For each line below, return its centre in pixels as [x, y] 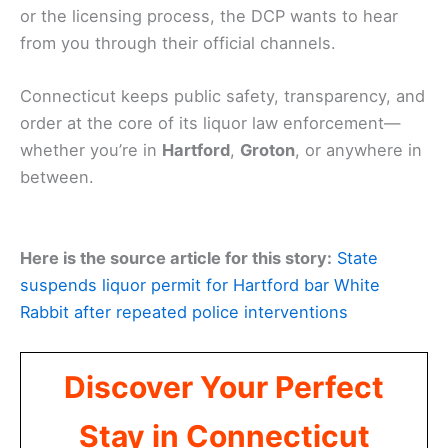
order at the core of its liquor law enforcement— [210, 123]
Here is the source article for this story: [176, 257]
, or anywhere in [358, 150]
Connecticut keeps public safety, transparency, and [222, 96]
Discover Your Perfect [224, 386]
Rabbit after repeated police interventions [184, 311]
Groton [267, 150]
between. [57, 177]
